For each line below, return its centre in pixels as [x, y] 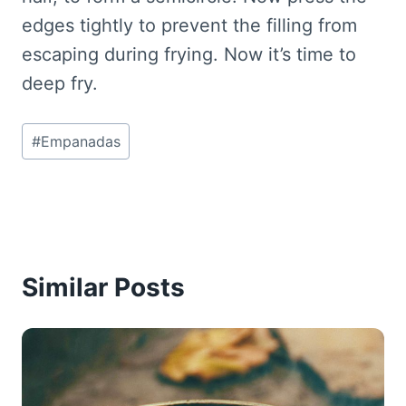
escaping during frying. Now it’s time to [189, 55]
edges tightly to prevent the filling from [189, 26]
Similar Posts [103, 288]
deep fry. [60, 84]
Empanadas [80, 141]
